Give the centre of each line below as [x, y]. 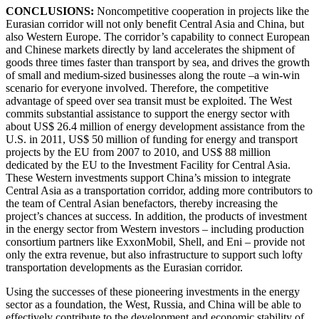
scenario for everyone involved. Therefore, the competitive [137, 88]
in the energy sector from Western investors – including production [155, 229]
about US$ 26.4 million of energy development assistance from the [155, 126]
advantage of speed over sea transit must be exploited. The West [149, 100]
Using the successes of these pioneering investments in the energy [153, 291]
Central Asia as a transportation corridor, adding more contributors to [159, 190]
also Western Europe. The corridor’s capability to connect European [158, 36]
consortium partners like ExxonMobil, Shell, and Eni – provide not [155, 241]
